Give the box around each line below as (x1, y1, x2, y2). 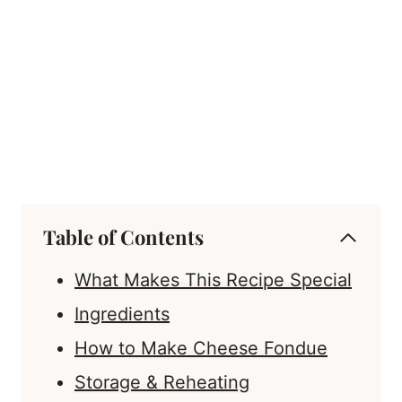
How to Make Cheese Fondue (74, 337, 328, 360)
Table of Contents (43, 223, 204, 251)
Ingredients (74, 303, 170, 326)
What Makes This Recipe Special (74, 269, 352, 292)
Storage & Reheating (74, 371, 249, 394)
